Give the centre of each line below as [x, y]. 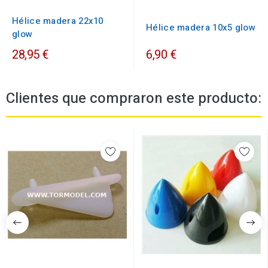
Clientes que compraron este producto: [134, 99]
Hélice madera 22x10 [58, 21]
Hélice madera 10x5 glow [201, 28]
